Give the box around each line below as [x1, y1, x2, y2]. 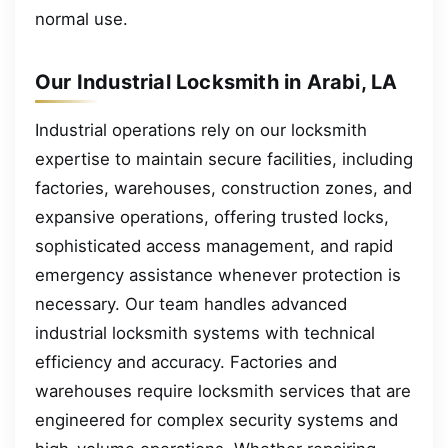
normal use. [35, 8, 128, 29]
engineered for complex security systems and [35, 409, 398, 430]
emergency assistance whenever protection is [35, 264, 401, 285]
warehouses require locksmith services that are [35, 380, 411, 401]
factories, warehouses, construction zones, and [35, 177, 412, 198]
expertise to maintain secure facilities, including [35, 148, 413, 169]
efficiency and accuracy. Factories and [35, 351, 337, 372]
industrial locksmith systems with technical [35, 322, 375, 343]
